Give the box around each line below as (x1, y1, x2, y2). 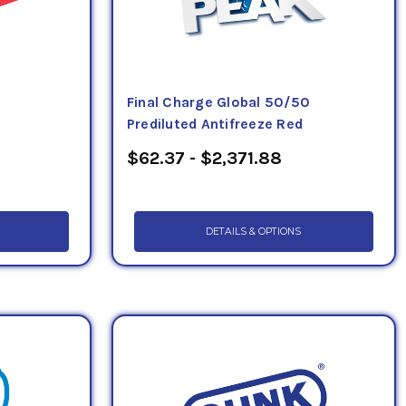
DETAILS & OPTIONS (206, 225, 302, 237)
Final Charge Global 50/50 (126, 93, 310, 111)
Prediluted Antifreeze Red (126, 115, 303, 132)
